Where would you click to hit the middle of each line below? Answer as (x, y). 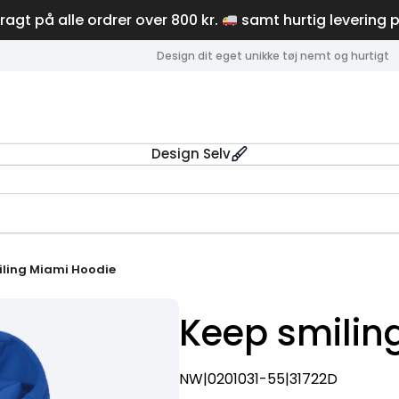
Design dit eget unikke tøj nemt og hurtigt (273, 55)
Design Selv (191, 153)
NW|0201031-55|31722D (259, 379)
